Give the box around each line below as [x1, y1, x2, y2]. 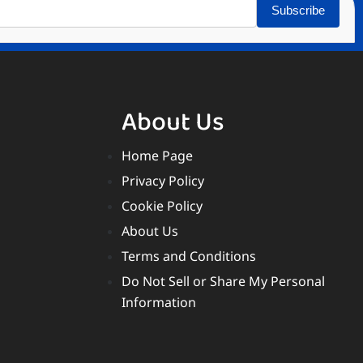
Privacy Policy [121, 174, 204, 192]
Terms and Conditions [121, 250, 256, 267]
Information [121, 296, 196, 314]
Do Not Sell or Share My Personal [121, 275, 325, 293]
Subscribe [271, 3, 325, 18]
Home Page [121, 149, 193, 167]
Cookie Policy [121, 199, 203, 217]
